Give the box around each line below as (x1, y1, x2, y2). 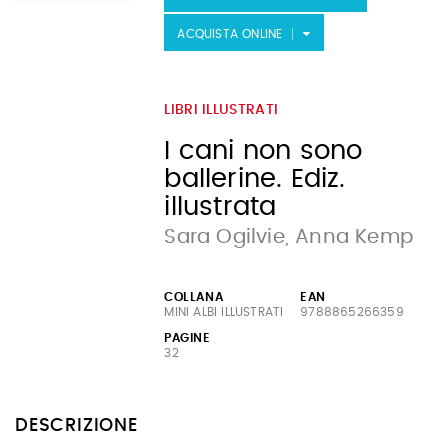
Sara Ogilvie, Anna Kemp (164, 227, 413, 247)
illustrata (164, 194, 277, 220)
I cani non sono (164, 138, 363, 164)
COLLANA (164, 291, 224, 303)
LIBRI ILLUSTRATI (164, 103, 279, 117)
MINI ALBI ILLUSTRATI (164, 306, 284, 318)
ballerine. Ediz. (164, 166, 346, 192)
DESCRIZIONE (15, 417, 138, 435)
